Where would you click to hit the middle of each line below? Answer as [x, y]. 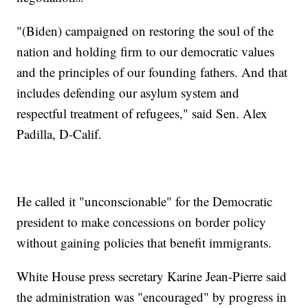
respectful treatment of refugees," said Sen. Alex [142, 113]
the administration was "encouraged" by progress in [152, 297]
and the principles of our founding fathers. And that [152, 72]
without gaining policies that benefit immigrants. [144, 243]
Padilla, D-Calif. [59, 134]
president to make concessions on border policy [142, 222]
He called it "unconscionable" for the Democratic [145, 201]
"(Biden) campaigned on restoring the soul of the [145, 31]
